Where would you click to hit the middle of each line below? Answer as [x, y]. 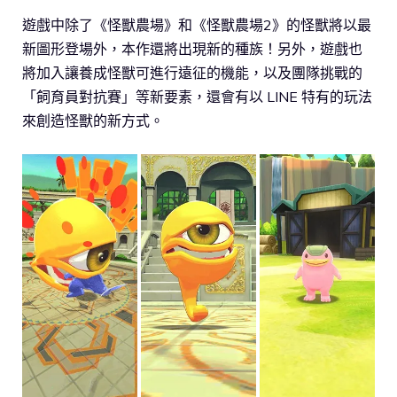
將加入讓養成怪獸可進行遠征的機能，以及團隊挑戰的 [192, 73]
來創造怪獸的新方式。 [93, 121]
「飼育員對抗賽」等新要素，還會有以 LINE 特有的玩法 [197, 97]
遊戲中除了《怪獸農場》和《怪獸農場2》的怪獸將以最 [197, 25]
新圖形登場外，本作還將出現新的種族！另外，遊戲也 [192, 49]
